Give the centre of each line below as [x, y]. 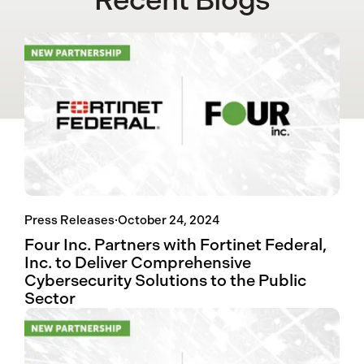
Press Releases [69, 221]
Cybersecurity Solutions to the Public [165, 281]
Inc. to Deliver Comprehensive [138, 263]
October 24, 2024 [169, 221]
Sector [50, 299]
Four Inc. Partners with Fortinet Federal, [175, 245]
